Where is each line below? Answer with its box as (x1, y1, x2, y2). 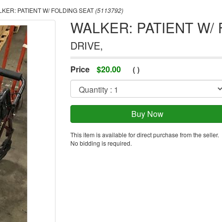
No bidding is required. (70, 138, 132, 147)
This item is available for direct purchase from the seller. (70, 130, 219, 139)
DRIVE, (70, 38, 103, 53)
